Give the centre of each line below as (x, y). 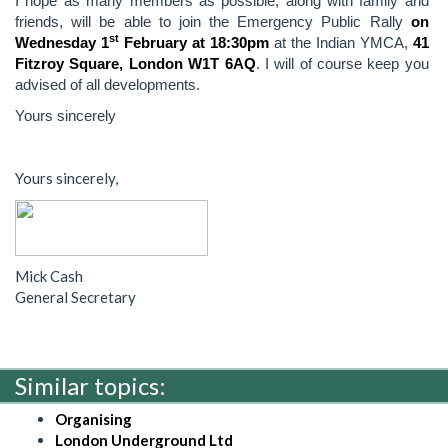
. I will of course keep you (342, 63)
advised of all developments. (107, 84)
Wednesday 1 (62, 42)
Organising (93, 419)
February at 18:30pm (193, 42)
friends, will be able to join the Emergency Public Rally (213, 21)
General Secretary (75, 297)
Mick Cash (49, 276)
